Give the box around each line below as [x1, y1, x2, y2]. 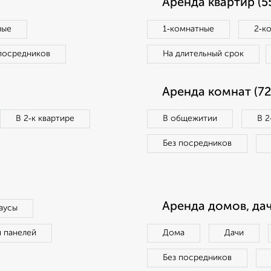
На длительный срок [163, 50, 244, 58]
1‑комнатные [163, 25, 214, 33]
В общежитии [163, 114, 217, 123]
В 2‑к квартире [16, 114, 74, 123]
